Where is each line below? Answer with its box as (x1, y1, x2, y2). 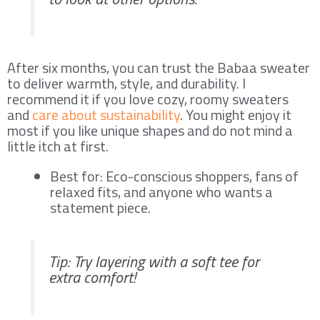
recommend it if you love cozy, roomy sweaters (7, 87, 289, 110)
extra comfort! (49, 264, 136, 289)
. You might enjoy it (180, 103, 291, 126)
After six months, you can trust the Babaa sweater (7, 56, 310, 79)
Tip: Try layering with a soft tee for (49, 249, 259, 274)
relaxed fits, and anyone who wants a (50, 180, 273, 203)
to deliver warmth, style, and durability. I (7, 71, 246, 94)
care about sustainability (32, 103, 180, 126)
